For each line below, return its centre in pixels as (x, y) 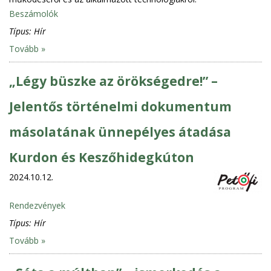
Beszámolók (34, 13)
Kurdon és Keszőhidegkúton (102, 157)
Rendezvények (37, 205)
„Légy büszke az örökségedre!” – (113, 81)
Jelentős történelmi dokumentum (120, 106)
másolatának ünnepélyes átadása (120, 132)
